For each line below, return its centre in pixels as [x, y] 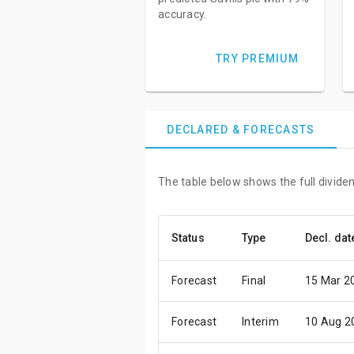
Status [188, 238]
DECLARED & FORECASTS [241, 130]
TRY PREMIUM [257, 58]
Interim [260, 322]
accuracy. [183, 14]
